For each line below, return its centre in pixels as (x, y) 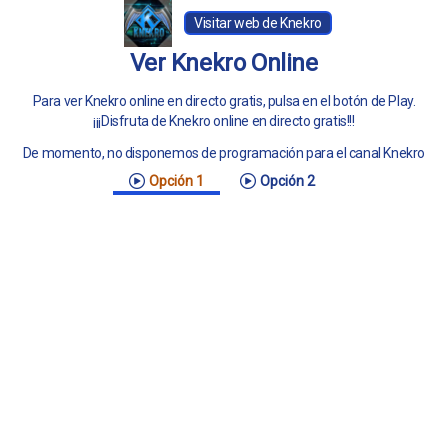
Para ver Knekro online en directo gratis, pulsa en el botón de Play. (224, 101)
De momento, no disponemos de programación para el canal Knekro (224, 153)
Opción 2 (287, 181)
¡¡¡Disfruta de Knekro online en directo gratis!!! (224, 121)
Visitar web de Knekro (258, 23)
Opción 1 (176, 181)
